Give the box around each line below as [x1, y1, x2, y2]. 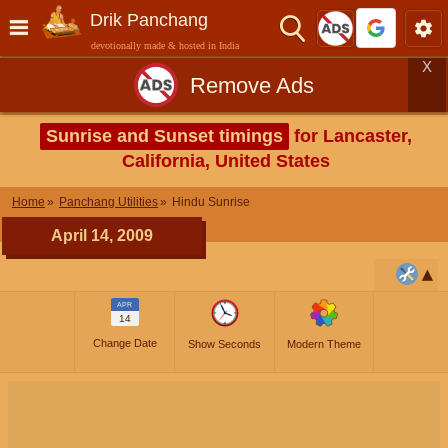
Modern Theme [287, 338, 361, 350]
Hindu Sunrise [172, 195, 250, 209]
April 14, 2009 [51, 227, 153, 244]
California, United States [122, 151, 330, 171]
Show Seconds [188, 338, 261, 350]
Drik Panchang [90, 10, 208, 30]
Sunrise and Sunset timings [46, 126, 283, 146]
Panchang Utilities [59, 195, 158, 209]
